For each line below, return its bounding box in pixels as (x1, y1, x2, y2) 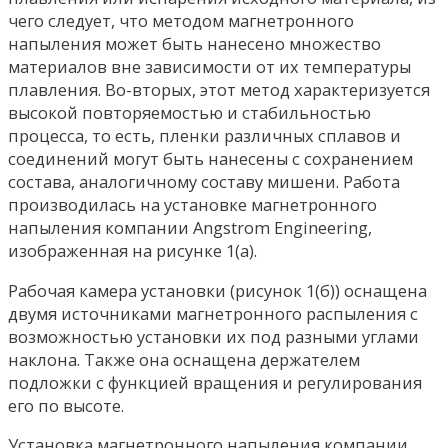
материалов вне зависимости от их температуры (8, 55, 411, 79)
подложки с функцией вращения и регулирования (8, 370, 422, 394)
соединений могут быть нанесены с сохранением (8, 147, 413, 171)
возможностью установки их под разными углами (8, 324, 419, 348)
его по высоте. (8, 393, 124, 417)
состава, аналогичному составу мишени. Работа (8, 170, 400, 194)
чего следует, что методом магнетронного (8, 9, 354, 33)
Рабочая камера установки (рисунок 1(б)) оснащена (8, 278, 427, 302)
